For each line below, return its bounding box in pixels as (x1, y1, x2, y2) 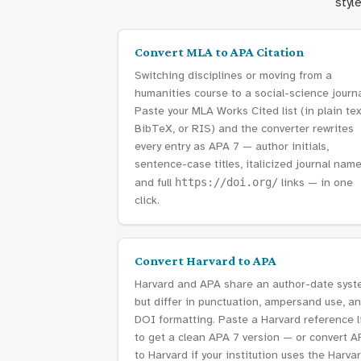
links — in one (278, 176, 353, 189)
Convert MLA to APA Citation (135, 45, 304, 59)
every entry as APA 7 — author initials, (135, 139, 329, 153)
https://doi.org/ (175, 176, 278, 189)
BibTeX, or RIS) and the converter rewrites (135, 122, 354, 135)
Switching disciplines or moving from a (135, 68, 332, 82)
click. (135, 193, 160, 207)
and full (135, 176, 175, 189)
